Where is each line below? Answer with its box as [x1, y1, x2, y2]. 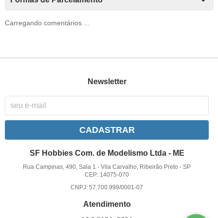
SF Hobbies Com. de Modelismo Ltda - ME [29, 148, 184, 157]
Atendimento [83, 200, 131, 209]
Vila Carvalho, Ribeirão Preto [101, 163, 179, 170]
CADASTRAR [79, 125, 135, 135]
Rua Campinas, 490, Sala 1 [23, 163, 96, 170]
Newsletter [87, 77, 127, 86]
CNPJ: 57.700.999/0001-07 [71, 183, 144, 191]
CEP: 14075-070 [85, 171, 129, 178]
